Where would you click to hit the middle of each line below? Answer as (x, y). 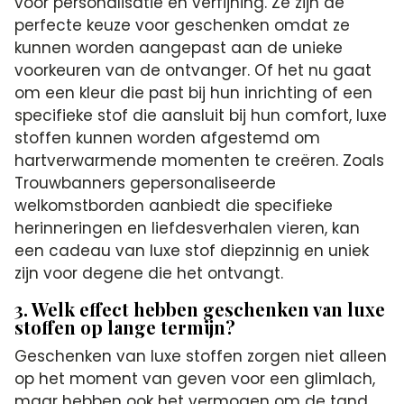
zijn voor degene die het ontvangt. (149, 273)
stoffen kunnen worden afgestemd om (168, 138)
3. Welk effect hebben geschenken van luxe (200, 308)
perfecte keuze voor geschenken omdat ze (183, 25)
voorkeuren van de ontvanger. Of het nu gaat (193, 70)
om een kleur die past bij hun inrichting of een (194, 92)
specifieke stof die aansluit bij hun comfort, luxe (201, 115)
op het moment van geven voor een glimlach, (195, 378)
